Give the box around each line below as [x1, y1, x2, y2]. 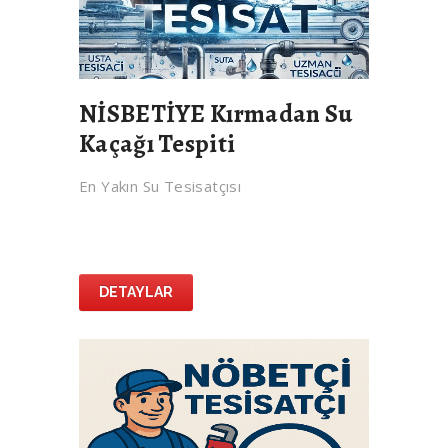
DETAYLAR [99, 284, 173, 301]
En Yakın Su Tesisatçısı [79, 176, 242, 197]
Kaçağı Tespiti [79, 127, 236, 162]
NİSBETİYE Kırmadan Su [79, 97, 353, 132]
